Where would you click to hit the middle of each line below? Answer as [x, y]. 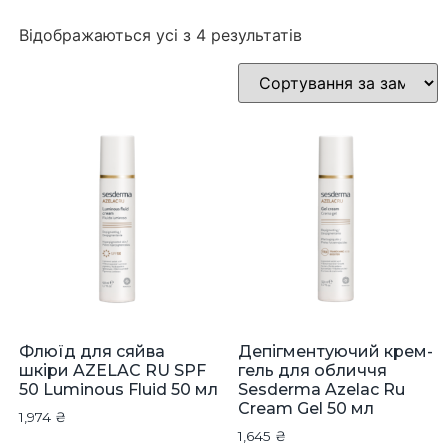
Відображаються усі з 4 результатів [160, 34]
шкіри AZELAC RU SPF [112, 371]
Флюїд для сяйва [91, 352]
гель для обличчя [313, 371]
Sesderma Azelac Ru [322, 390]
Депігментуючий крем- [336, 352]
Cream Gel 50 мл [306, 409]
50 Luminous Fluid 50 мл [118, 390]
